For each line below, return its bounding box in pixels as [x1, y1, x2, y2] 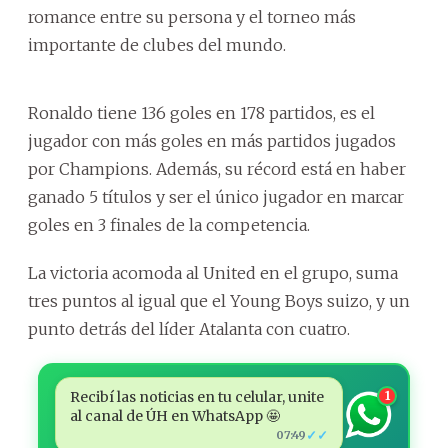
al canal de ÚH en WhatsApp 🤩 [69, 406, 280, 425]
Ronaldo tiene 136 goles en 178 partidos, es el [28, 102, 375, 123]
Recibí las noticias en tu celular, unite [69, 387, 324, 406]
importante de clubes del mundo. [28, 34, 286, 55]
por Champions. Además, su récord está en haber [28, 158, 406, 179]
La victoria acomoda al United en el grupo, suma [28, 262, 398, 283]
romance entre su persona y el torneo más [28, 6, 356, 27]
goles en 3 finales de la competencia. [28, 214, 310, 235]
